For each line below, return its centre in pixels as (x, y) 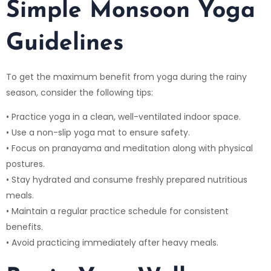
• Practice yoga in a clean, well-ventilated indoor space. (123, 116)
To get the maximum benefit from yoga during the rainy (126, 77)
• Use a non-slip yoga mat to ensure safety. (98, 132)
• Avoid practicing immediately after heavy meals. (112, 242)
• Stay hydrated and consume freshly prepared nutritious (127, 179)
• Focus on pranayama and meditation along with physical (129, 148)
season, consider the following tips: (80, 92)
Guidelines (65, 44)
